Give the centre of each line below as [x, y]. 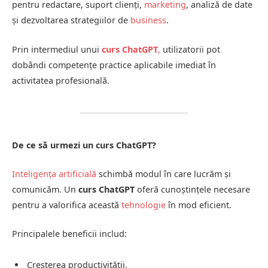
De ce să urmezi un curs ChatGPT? [84, 145]
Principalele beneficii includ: [69, 234]
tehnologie [144, 205]
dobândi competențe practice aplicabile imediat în [114, 65]
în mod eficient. [199, 205]
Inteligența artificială [54, 174]
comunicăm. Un [45, 190]
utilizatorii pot [190, 49]
